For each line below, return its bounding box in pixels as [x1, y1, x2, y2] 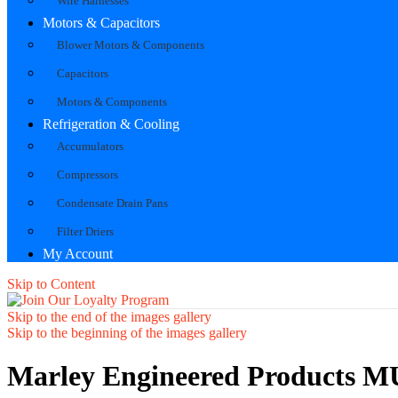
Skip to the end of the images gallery [7, 308, 211, 324]
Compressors [57, 167, 118, 181]
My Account [43, 245, 113, 261]
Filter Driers [57, 224, 114, 238]
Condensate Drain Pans [57, 195, 168, 210]
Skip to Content [7, 275, 95, 291]
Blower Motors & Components [57, 37, 204, 52]
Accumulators [57, 139, 123, 153]
